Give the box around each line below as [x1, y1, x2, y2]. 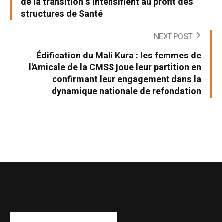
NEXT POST [154, 30, 192, 43]
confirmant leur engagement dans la [52, 72, 201, 86]
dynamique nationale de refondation [52, 84, 201, 98]
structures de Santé [21, 7, 103, 21]
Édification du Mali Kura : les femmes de [36, 49, 201, 62]
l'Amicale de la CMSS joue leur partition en [29, 60, 201, 74]
